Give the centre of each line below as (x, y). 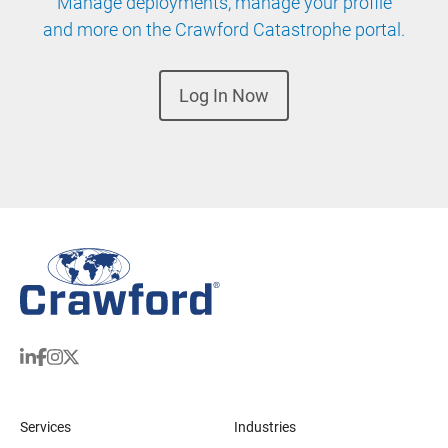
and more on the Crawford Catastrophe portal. (224, 30)
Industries (265, 427)
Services (45, 427)
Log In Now (224, 95)
